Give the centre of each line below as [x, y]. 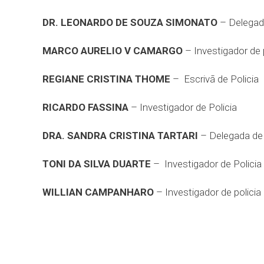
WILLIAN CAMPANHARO [98, 192]
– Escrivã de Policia [214, 79]
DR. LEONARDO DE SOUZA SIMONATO [130, 22]
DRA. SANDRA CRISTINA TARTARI [120, 136]
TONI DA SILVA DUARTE [97, 164]
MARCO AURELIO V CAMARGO [113, 51]
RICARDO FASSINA [85, 107]
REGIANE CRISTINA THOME [106, 79]
